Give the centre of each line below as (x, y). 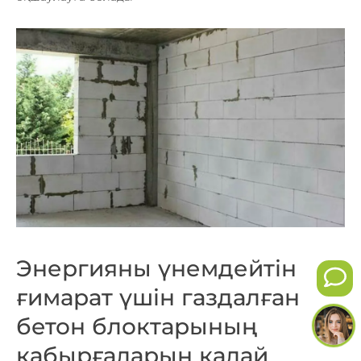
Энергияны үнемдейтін (156, 268)
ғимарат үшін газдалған (158, 297)
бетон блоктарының (137, 326)
